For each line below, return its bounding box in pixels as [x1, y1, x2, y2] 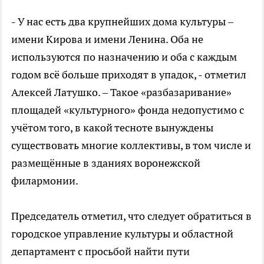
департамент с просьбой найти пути [11, 244, 190, 258]
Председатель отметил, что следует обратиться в [11, 209, 252, 223]
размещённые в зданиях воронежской [11, 156, 200, 170]
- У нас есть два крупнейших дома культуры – [11, 14, 233, 28]
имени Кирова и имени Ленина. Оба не [11, 32, 203, 46]
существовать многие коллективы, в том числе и [11, 138, 251, 152]
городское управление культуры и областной [11, 226, 233, 240]
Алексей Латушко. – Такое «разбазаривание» [11, 85, 232, 99]
